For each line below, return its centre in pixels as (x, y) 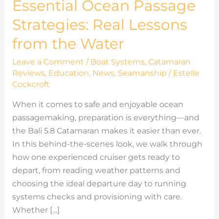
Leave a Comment (48, 62)
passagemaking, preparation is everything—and (106, 117)
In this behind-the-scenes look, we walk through (107, 144)
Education (68, 73)
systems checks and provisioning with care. (97, 197)
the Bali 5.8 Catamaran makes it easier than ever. (106, 131)
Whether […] (36, 210)
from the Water (68, 44)
